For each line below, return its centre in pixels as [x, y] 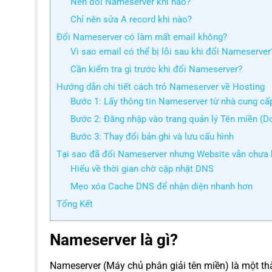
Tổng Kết [75, 204]
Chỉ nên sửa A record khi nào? [131, 19]
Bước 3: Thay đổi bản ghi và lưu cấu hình [152, 136]
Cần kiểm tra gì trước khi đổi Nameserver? [156, 69]
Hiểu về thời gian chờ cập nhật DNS [142, 168]
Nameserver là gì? [114, 240]
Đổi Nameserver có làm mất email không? [142, 37]
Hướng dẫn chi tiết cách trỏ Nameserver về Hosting [161, 87]
